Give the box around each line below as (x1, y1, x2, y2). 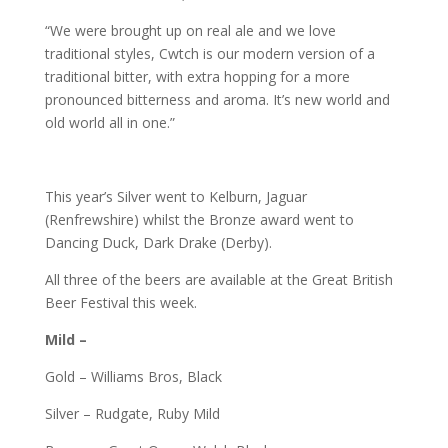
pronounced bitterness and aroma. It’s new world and (44, 90, 390, 109)
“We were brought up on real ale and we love (44, 21, 336, 40)
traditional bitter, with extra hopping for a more (44, 67, 350, 86)
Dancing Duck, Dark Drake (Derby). (44, 233, 272, 252)
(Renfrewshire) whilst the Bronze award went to (44, 210, 354, 229)
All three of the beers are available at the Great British (44, 270, 393, 289)
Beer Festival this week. (44, 293, 197, 312)
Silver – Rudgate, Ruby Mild (44, 404, 220, 423)
